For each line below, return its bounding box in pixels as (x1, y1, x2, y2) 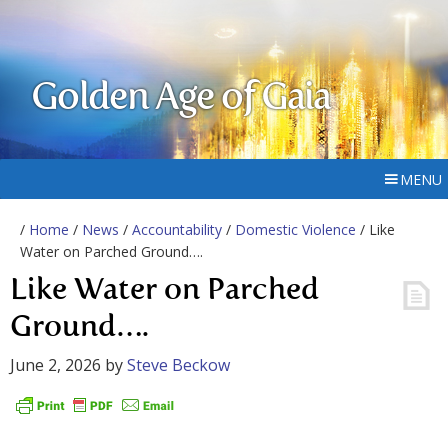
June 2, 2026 (10, 354, 101, 376)
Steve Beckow (127, 354, 230, 376)
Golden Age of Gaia (31, 80, 331, 118)
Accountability (132, 220, 222, 239)
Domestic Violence (235, 220, 356, 239)
